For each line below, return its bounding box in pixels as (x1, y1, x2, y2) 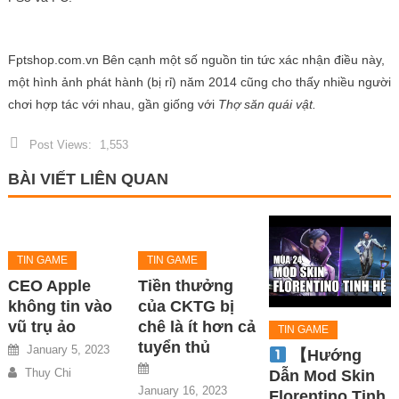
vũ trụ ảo (8, 318, 77, 336)
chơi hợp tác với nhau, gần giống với (7, 97, 218, 111)
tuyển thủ (138, 338, 211, 356)
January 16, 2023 (138, 384, 228, 397)
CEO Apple (8, 277, 92, 295)
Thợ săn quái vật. (217, 97, 316, 111)
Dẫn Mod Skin (268, 367, 375, 386)
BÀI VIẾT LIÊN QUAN (7, 170, 168, 188)
